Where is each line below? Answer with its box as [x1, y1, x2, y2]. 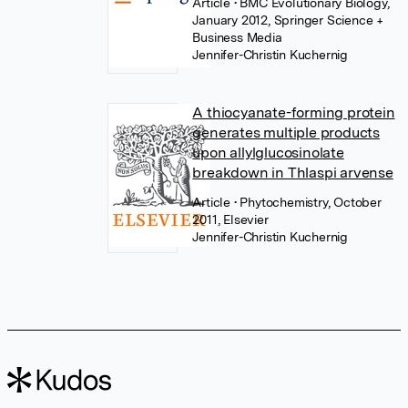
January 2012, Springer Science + [192, 13, 383, 27]
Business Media [192, 30, 282, 45]
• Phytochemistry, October [233, 195, 382, 209]
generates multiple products [192, 124, 380, 141]
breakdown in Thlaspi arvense [192, 164, 393, 181]
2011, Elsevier [192, 212, 269, 227]
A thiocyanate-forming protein [192, 104, 395, 121]
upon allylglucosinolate [192, 144, 344, 161]
